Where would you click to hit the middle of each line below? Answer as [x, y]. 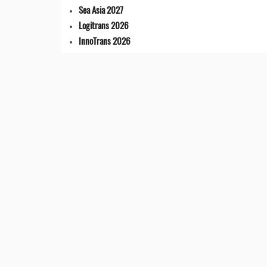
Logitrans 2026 [104, 25]
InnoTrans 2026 [105, 41]
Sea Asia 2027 [101, 10]
